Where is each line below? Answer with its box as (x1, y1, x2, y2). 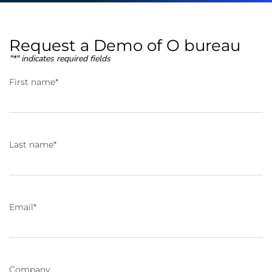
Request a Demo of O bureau (9, 36, 240, 56)
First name (9, 76, 55, 87)
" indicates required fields (16, 52, 110, 64)
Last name (9, 138, 53, 150)
